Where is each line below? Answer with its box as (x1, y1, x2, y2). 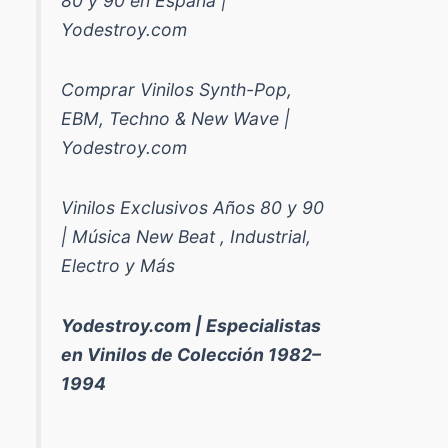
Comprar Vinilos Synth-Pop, (60, 79, 292, 101)
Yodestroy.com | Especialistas (60, 314, 321, 336)
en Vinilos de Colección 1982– (60, 343, 321, 365)
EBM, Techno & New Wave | (60, 108, 290, 130)
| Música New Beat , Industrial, (60, 225, 311, 247)
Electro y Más (60, 254, 175, 276)
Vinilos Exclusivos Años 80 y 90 (60, 196, 324, 218)
